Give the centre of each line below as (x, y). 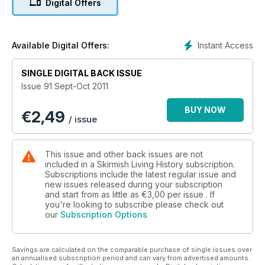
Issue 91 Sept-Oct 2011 (65, 86)
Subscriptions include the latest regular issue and (140, 174)
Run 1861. (132, 31)
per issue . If (191, 194)
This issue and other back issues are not (124, 154)
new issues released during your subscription (134, 184)
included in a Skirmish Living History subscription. (140, 164)
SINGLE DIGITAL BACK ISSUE (82, 73)
